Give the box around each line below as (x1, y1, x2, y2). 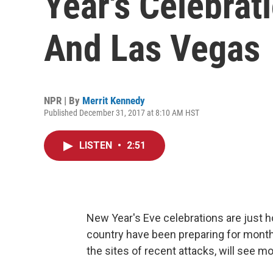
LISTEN (79, 140, 115, 151)
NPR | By (44, 94, 82, 107)
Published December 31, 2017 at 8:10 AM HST (44, 108, 199, 118)
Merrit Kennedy (82, 94, 145, 107)
